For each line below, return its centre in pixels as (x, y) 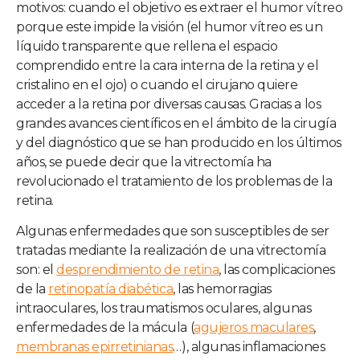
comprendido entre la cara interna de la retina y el (168, 65)
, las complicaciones (277, 270)
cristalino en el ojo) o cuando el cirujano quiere (157, 85)
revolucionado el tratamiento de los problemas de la (174, 181)
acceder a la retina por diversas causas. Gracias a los (169, 104)
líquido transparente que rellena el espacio (147, 46)
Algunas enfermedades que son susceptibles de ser (173, 231)
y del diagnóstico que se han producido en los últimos (179, 143)
